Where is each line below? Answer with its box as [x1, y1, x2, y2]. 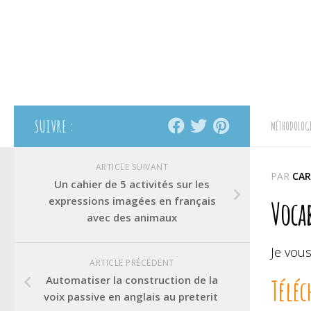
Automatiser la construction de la [46, 273, 218, 287]
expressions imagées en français [48, 194, 216, 208]
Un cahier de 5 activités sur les [54, 177, 210, 191]
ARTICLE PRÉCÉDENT [90, 257, 174, 269]
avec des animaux [87, 210, 177, 224]
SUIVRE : [35, 116, 74, 137]
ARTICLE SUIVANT [95, 161, 169, 173]
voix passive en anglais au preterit [43, 289, 221, 303]
